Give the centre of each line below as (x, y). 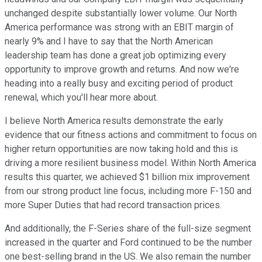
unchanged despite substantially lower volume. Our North (121, 13)
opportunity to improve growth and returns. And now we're (122, 70)
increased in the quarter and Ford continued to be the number (128, 243)
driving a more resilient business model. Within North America (130, 163)
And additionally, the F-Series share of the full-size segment (128, 229)
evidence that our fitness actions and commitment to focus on (131, 135)
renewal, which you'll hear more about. (81, 98)
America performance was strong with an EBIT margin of (119, 27)
